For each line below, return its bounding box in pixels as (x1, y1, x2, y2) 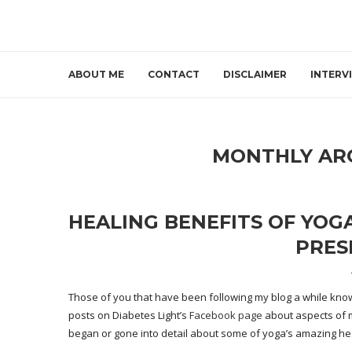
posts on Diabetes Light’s (68, 308, 189, 323)
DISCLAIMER (223, 68, 287, 81)
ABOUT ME (68, 68, 124, 81)
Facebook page (189, 308, 262, 323)
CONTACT (148, 68, 200, 81)
